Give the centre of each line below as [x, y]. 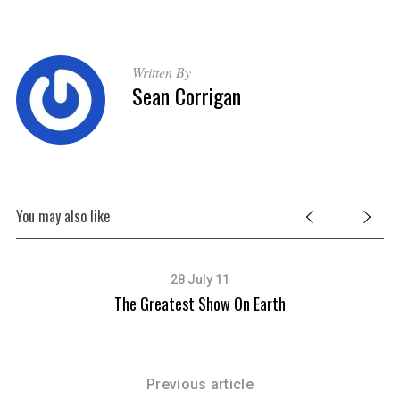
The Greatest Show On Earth [200, 304]
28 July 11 [200, 280]
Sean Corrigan [186, 96]
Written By [161, 72]
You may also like [62, 217]
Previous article [200, 385]
